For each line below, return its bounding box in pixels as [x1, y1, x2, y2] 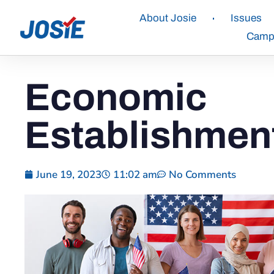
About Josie [139, 12, 196, 24]
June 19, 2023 [36, 167, 102, 182]
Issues [230, 12, 262, 24]
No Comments [169, 167, 236, 182]
